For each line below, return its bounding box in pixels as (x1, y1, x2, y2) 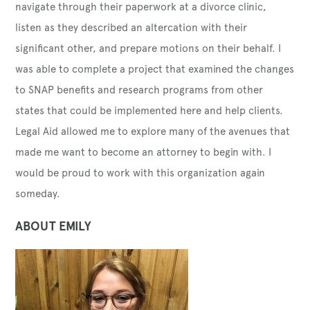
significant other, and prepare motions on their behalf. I (15, 42, 282, 55)
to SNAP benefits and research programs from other (15, 83, 264, 96)
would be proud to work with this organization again (15, 166, 266, 179)
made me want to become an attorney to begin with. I (15, 145, 272, 158)
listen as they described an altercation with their (15, 21, 248, 34)
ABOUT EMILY (15, 218, 92, 233)
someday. (15, 187, 66, 200)
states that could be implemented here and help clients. (15, 104, 284, 117)
